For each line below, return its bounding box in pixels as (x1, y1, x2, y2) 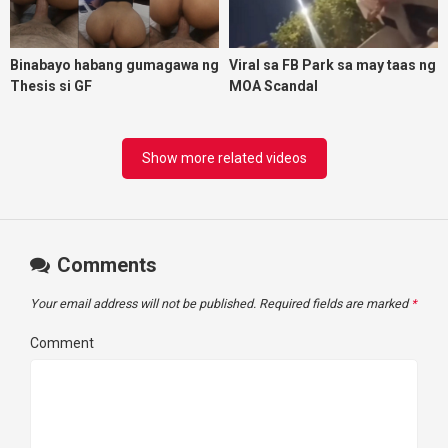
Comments (52, 252, 157, 277)
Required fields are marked (259, 295, 411, 311)
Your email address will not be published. (30, 295, 256, 311)
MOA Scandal (229, 78, 318, 95)
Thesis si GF (10, 78, 92, 95)
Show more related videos (141, 149, 307, 166)
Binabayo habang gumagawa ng (10, 57, 219, 74)
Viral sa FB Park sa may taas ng (229, 57, 436, 74)
